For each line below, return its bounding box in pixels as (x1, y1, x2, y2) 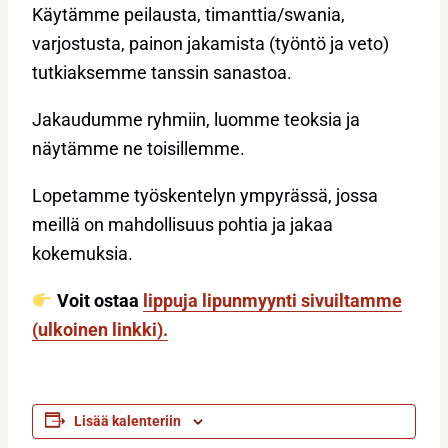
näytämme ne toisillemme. (32, 138, 245, 159)
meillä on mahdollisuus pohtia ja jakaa (32, 214, 333, 235)
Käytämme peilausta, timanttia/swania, (32, 4, 345, 25)
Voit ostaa (52, 290, 143, 311)
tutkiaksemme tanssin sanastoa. (32, 62, 292, 83)
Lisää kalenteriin (74, 413, 181, 430)
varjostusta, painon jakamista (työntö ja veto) (32, 33, 389, 54)
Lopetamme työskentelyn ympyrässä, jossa (32, 185, 378, 206)
